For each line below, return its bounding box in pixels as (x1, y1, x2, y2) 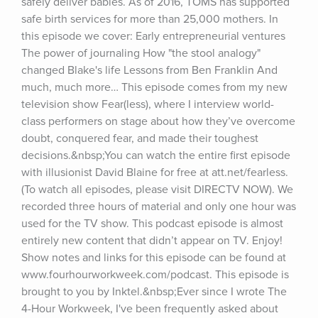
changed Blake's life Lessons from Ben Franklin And (21, 63, 278, 77)
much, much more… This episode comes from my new (21, 80, 287, 94)
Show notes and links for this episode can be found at (21, 251, 286, 265)
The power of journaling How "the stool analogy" (21, 46, 261, 60)
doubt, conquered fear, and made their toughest (21, 131, 258, 146)
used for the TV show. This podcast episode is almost (21, 216, 283, 231)
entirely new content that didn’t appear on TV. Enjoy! (21, 234, 283, 248)
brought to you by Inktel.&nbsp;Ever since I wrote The (21, 285, 287, 299)
